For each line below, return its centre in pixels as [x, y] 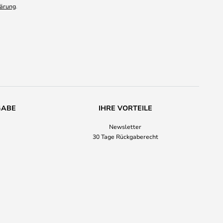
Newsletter [125, 126]
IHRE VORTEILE [125, 108]
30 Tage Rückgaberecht [125, 136]
